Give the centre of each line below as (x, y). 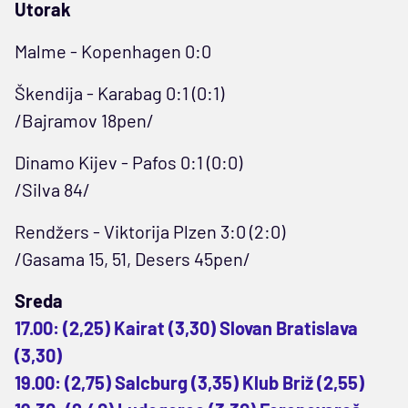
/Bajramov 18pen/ (84, 120)
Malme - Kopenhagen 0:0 (113, 51)
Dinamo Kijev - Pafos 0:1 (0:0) (128, 162)
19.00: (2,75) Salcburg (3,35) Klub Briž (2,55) (189, 382)
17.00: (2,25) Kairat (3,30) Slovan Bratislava (186, 327)
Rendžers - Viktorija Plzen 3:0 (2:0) (150, 231)
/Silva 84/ (52, 189)
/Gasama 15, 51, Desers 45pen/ (133, 258)
